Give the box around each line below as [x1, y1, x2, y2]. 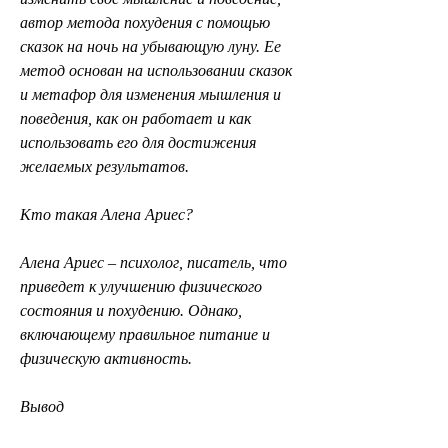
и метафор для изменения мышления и [20, 85, 281, 103]
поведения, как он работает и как [20, 109, 251, 127]
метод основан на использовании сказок [20, 61, 292, 79]
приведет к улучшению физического [20, 277, 262, 295]
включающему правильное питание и [20, 325, 270, 343]
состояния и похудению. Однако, [20, 301, 242, 319]
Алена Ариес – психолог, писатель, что [20, 253, 287, 271]
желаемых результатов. [20, 157, 189, 175]
